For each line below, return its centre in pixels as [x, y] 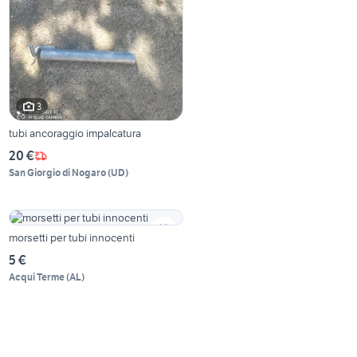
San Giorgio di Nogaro [58, 173]
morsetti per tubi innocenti [72, 238]
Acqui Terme [37, 277]
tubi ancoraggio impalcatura [75, 133]
